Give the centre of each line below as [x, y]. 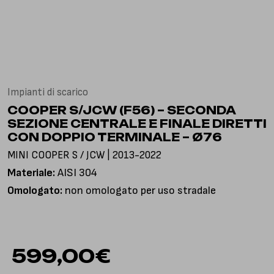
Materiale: [31, 173]
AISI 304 [76, 173]
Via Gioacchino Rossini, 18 [61, 10]
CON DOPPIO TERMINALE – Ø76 [115, 137]
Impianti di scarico [48, 92]
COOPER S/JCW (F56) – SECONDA [121, 110]
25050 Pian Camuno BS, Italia [69, 22]
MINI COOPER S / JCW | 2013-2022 [84, 155]
